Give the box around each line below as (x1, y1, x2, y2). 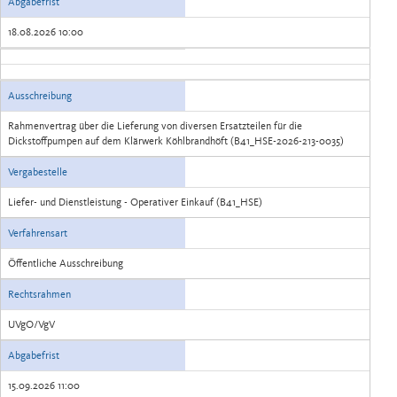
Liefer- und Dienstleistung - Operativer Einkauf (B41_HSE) (8, 196, 262, 208)
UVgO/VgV (8, 318, 55, 331)
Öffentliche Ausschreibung (8, 257, 123, 269)
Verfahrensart (8, 227, 67, 239)
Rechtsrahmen (8, 288, 71, 300)
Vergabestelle (8, 166, 67, 178)
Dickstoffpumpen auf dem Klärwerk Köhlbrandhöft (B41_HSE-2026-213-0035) (8, 135, 344, 147)
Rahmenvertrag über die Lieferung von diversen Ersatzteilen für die (8, 120, 302, 132)
